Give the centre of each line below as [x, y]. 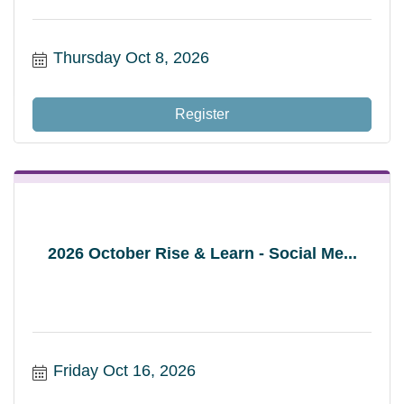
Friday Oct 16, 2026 [124, 370]
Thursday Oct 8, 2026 [131, 57]
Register [202, 114]
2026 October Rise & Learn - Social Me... [202, 253]
